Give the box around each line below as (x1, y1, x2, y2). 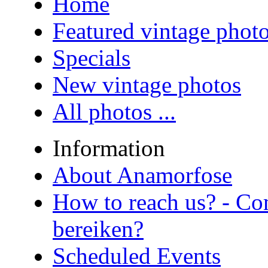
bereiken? (53, 215, 144, 242)
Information (53, 135, 165, 161)
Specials (53, 44, 130, 71)
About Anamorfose (53, 162, 232, 188)
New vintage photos (53, 71, 241, 98)
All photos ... (53, 98, 176, 124)
